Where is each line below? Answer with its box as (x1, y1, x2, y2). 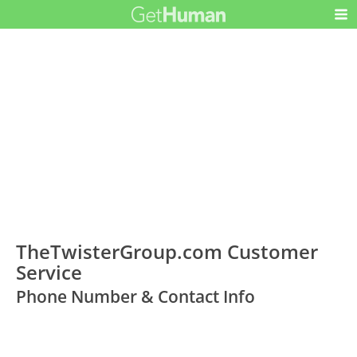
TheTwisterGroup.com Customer (16, 237, 319, 265)
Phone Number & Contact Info (16, 284, 256, 308)
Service (16, 258, 83, 285)
